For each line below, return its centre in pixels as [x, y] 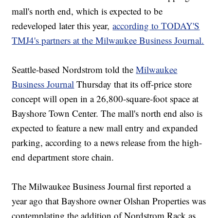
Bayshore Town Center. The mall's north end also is [107, 113]
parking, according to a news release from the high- [107, 143]
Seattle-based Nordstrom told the [74, 70]
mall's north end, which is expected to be [87, 11]
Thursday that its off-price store [133, 84]
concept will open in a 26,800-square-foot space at [105, 99]
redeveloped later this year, [62, 26]
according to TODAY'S [156, 26]
